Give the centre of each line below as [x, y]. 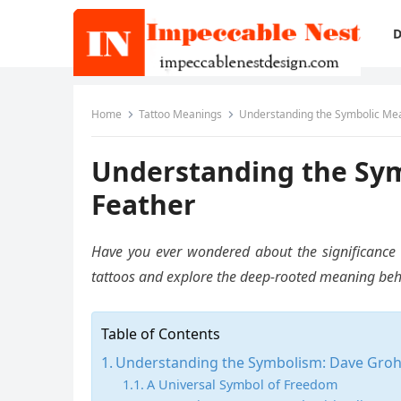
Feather [144, 205]
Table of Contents [161, 334]
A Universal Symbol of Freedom [242, 384]
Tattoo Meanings [180, 114]
